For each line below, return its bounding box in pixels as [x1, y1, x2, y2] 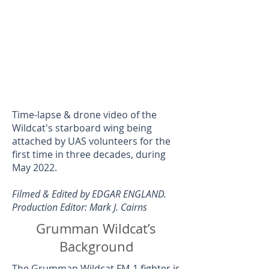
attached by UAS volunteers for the [12, 134, 171, 148]
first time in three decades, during [12, 148, 166, 162]
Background [59, 238, 133, 256]
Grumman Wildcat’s [36, 220, 156, 238]
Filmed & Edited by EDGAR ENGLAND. [12, 187, 169, 201]
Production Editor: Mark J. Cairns [12, 201, 147, 214]
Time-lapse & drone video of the [12, 108, 157, 122]
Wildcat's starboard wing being [12, 121, 152, 135]
